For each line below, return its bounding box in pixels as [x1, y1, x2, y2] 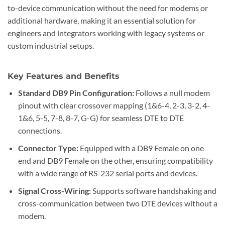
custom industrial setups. [8, 40, 94, 50]
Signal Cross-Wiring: [18, 185, 91, 195]
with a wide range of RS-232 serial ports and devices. [18, 168, 197, 178]
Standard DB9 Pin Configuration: [18, 88, 134, 98]
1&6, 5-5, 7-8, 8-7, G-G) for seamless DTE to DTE [18, 113, 184, 123]
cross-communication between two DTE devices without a [18, 198, 217, 208]
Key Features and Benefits [8, 71, 120, 81]
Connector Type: [18, 143, 78, 153]
